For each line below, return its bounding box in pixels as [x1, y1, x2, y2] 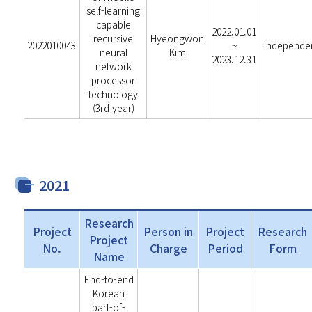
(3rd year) [92, 101, 134, 115]
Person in [143, 223, 194, 240]
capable [95, 17, 131, 31]
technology [88, 87, 139, 101]
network [95, 59, 132, 73]
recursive [93, 31, 134, 45]
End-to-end [84, 272, 134, 286]
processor [91, 73, 136, 87]
